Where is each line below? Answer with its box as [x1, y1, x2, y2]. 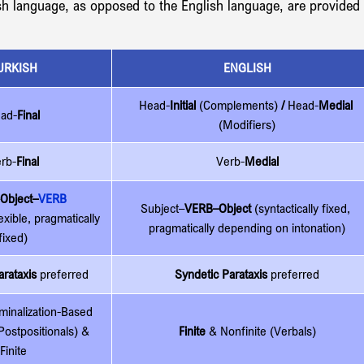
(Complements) [195, 97, 278, 113]
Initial [169, 97, 196, 113]
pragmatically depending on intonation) [149, 219, 345, 236]
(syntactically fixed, [254, 200, 353, 216]
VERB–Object [184, 200, 254, 216]
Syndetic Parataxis [175, 266, 267, 282]
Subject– [141, 200, 184, 216]
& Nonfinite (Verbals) [208, 323, 316, 339]
